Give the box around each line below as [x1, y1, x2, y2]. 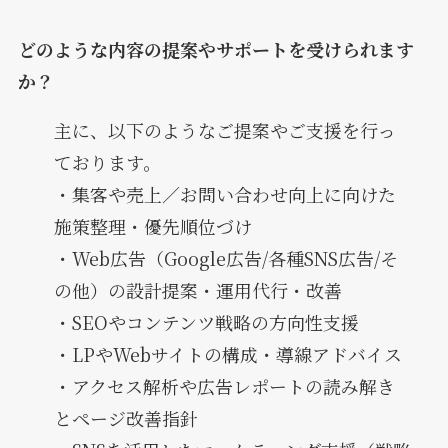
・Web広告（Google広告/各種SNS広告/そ [53, 245, 398, 272]
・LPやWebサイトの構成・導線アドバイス [53, 341, 402, 368]
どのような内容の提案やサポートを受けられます [17, 35, 414, 62]
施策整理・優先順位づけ [53, 213, 252, 240]
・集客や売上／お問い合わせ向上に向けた [53, 181, 396, 208]
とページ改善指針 [53, 405, 198, 432]
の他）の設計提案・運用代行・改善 [53, 277, 342, 304]
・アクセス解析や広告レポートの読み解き [53, 373, 395, 400]
